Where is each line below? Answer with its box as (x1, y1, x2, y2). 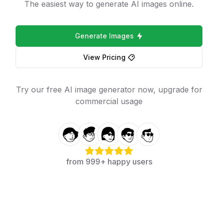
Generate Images (74, 32, 134, 40)
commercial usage (75, 96, 143, 106)
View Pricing (83, 53, 126, 61)
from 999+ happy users (66, 157, 152, 166)
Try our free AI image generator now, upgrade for (16, 85, 202, 94)
